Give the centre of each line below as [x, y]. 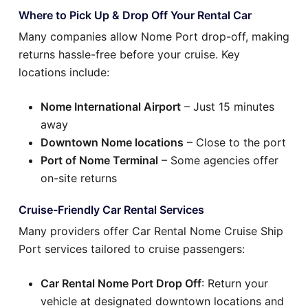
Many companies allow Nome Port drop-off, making [154, 37]
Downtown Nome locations [112, 143]
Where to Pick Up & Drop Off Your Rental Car [135, 15]
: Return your [235, 284]
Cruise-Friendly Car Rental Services [111, 210]
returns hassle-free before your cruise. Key [129, 55]
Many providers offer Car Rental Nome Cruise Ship [151, 231]
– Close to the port [235, 143]
